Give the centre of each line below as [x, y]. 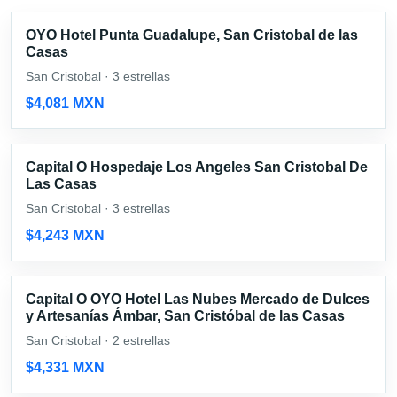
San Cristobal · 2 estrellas [98, 340]
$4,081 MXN [65, 103]
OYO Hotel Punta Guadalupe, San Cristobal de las [192, 35]
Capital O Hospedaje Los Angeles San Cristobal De [197, 167]
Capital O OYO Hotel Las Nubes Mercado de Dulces [198, 299]
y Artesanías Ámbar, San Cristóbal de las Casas [185, 315]
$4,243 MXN [65, 235]
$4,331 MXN [65, 367]
